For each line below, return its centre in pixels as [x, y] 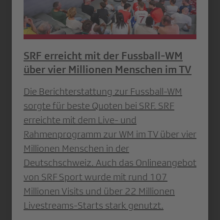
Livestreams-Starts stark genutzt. [94, 206]
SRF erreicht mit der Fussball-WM [103, 56]
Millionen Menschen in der [76, 149]
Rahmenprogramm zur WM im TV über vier [110, 134]
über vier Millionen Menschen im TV [108, 70]
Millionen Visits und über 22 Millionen [99, 191]
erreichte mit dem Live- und [80, 120]
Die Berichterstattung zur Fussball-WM [103, 92]
